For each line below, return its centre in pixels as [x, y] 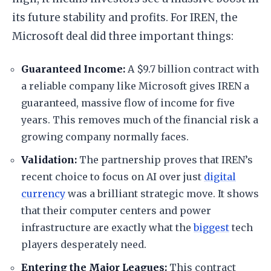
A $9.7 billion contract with [192, 69]
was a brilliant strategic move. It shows [162, 194]
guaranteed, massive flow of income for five [128, 103]
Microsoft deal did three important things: [123, 36]
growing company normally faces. [105, 137]
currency [43, 194]
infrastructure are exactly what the [107, 227]
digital [220, 177]
